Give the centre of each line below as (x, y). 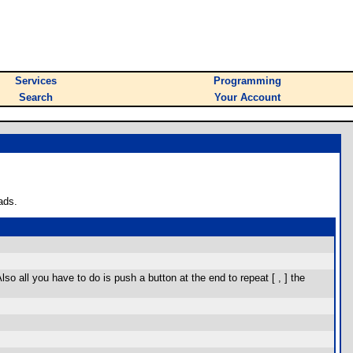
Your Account (247, 97)
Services (36, 81)
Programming (247, 81)
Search (36, 97)
